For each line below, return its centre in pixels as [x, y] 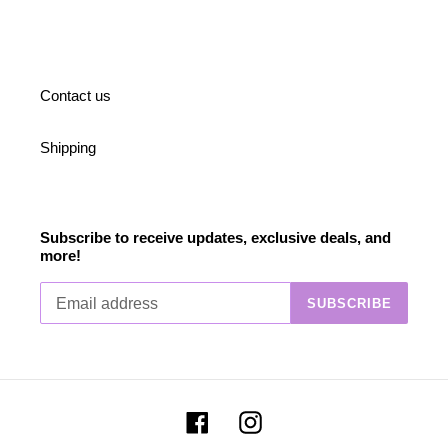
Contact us [75, 95]
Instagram [294, 420]
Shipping [68, 147]
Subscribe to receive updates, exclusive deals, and [215, 237]
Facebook [240, 420]
